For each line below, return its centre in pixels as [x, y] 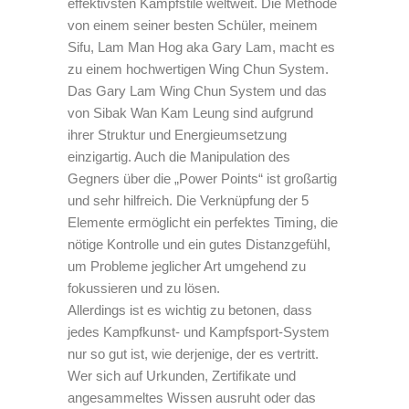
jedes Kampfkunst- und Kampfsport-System [199, 331]
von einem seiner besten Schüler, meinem [193, 25]
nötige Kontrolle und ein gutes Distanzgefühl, [199, 244]
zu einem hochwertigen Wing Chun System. [198, 68]
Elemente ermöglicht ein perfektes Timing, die [203, 222]
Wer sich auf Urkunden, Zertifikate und [182, 375]
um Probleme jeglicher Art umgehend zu [187, 266]
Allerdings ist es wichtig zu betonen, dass [190, 309]
